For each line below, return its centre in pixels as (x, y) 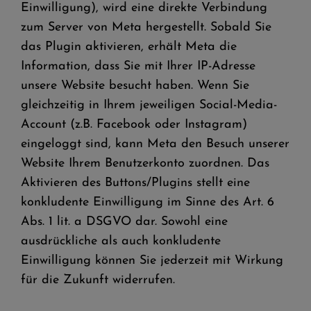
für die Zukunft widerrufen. (98, 280)
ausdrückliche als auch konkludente (121, 241)
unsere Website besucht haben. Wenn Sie (135, 86)
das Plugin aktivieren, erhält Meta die (129, 47)
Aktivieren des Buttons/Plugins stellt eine (135, 183)
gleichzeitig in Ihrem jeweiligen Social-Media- (149, 105)
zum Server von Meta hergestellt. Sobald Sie (146, 27)
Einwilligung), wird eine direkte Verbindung (144, 8)
